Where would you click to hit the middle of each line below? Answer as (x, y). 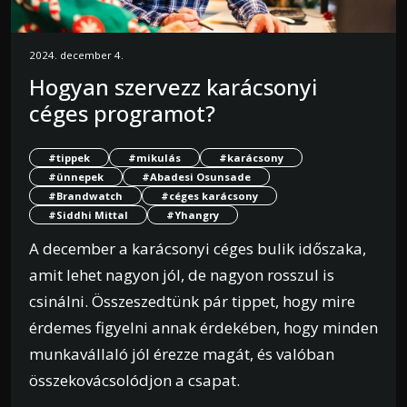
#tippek (69, 158)
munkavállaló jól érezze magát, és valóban (182, 354)
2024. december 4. (76, 55)
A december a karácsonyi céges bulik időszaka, (198, 249)
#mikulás (154, 158)
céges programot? (122, 114)
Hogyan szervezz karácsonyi (173, 87)
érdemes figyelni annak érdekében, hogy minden (203, 328)
